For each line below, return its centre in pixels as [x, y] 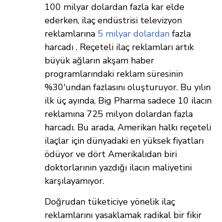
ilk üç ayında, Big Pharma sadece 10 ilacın [128, 101]
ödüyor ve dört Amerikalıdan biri [111, 154]
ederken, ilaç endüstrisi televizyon [113, 21]
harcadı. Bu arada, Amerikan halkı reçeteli [128, 128]
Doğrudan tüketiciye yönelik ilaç [110, 202]
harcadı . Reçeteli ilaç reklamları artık [119, 47]
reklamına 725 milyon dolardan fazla [119, 114]
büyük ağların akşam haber [99, 61]
